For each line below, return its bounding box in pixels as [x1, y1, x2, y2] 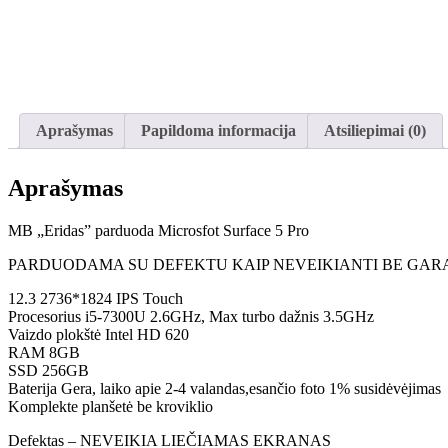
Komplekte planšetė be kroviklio [8, 398, 213, 416]
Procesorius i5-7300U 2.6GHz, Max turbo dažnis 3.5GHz [8, 308, 374, 326]
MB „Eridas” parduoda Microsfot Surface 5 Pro [8, 222, 309, 240]
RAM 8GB [8, 344, 80, 362]
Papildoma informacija [141, 122, 296, 140]
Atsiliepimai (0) [324, 122, 426, 140]
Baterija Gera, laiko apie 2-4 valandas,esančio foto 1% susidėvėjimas [8, 380, 441, 398]
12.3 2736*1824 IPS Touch [8, 290, 183, 308]
